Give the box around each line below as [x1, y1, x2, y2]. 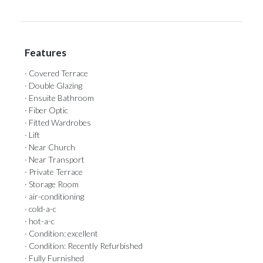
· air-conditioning [25, 191, 84, 201]
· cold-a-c [25, 204, 56, 214]
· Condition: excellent [25, 228, 98, 238]
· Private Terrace [25, 167, 83, 177]
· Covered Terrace [25, 68, 88, 78]
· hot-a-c [25, 216, 55, 226]
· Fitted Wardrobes [25, 117, 91, 127]
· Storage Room [25, 179, 79, 189]
